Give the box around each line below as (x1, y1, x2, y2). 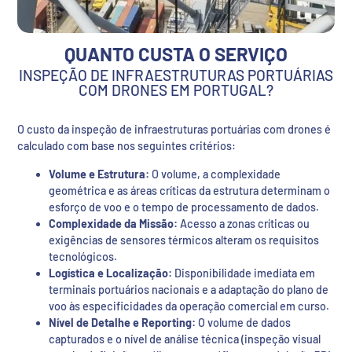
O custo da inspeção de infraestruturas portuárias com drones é (17, 123, 331, 137)
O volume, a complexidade (149, 167, 280, 181)
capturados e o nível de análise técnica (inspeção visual (49, 332, 321, 346)
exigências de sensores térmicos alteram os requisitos (49, 233, 319, 247)
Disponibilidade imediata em (172, 266, 315, 280)
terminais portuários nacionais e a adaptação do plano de (49, 282, 328, 296)
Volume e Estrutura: (49, 167, 149, 181)
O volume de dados (196, 315, 291, 329)
